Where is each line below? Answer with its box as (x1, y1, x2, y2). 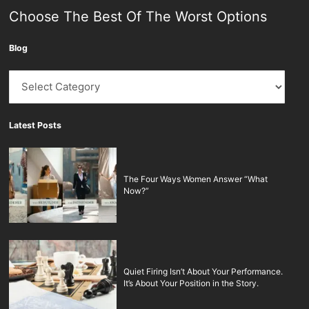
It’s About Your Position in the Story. (123, 277, 259, 288)
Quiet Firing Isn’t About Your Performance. (123, 266, 283, 277)
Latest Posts (9, 120, 62, 131)
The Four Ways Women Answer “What (123, 174, 268, 185)
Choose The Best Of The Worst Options (9, 8, 268, 26)
